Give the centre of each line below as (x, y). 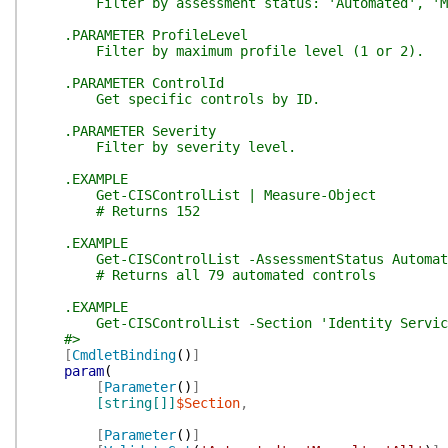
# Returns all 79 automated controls (204, 275)
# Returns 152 (116, 211)
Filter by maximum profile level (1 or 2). (228, 51)
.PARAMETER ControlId (128, 83)
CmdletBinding (124, 355)
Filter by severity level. (164, 147)
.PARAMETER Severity (124, 131)
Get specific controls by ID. (176, 99)
